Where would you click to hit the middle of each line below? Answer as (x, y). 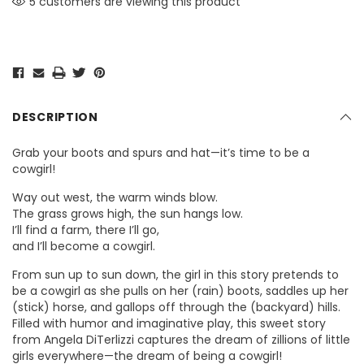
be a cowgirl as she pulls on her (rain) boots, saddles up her (180, 291)
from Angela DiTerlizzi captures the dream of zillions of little (181, 340)
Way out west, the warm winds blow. (115, 198)
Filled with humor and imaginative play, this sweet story (169, 324)
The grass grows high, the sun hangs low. (128, 214)
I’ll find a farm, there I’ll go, (86, 230)
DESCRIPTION (55, 117)
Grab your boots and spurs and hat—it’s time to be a (161, 153)
